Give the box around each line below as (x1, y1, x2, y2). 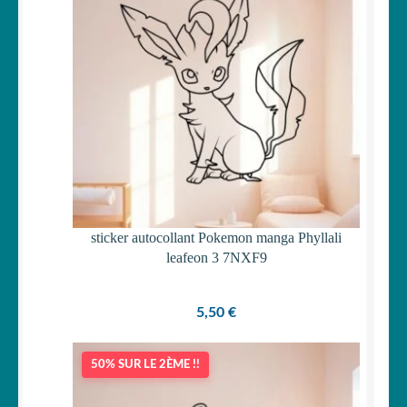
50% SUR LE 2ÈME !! (91, 358, 200, 371)
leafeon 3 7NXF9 (165, 250, 267, 266)
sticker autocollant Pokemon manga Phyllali (91, 230, 342, 246)
